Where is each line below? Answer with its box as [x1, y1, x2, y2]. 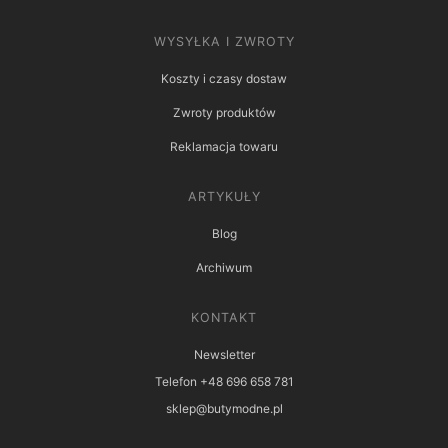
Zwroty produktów [172, 104, 276, 120]
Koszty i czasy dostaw [161, 70, 287, 86]
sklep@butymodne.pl [165, 400, 283, 416]
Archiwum [196, 259, 252, 275]
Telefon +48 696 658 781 [154, 373, 294, 389]
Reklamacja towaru [170, 138, 278, 154]
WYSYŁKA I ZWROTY [153, 33, 295, 49]
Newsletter [193, 346, 255, 362]
